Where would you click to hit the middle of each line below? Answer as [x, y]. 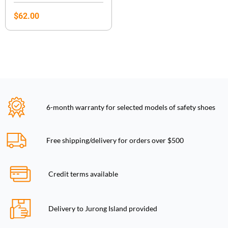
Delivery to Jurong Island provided [103, 209]
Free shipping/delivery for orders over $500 [115, 140]
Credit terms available [83, 174]
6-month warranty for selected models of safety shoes [131, 107]
